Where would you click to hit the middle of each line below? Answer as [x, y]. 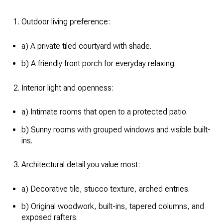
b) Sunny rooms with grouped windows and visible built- [116, 129]
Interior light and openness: [67, 88]
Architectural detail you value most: [80, 165]
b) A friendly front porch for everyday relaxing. [98, 64]
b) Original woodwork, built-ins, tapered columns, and [112, 207]
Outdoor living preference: [65, 22]
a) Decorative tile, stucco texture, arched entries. [105, 189]
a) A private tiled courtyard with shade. [86, 46]
